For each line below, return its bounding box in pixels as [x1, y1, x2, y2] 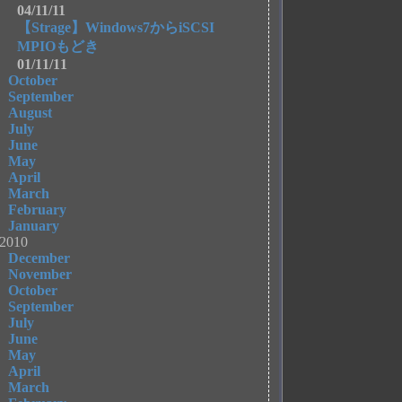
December [8, 250, 71, 266]
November [8, 267, 73, 282]
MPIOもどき [17, 39, 100, 54]
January [8, 218, 60, 233]
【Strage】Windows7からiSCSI [17, 20, 230, 35]
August [8, 105, 53, 120]
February [8, 202, 67, 217]
